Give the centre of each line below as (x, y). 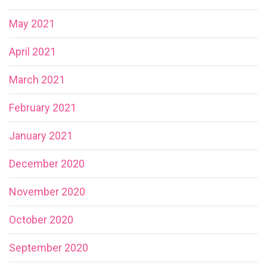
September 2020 (49, 247)
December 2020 (47, 163)
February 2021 (43, 107)
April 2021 (32, 51)
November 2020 (47, 191)
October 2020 (41, 219)
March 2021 (37, 79)
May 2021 (32, 23)
